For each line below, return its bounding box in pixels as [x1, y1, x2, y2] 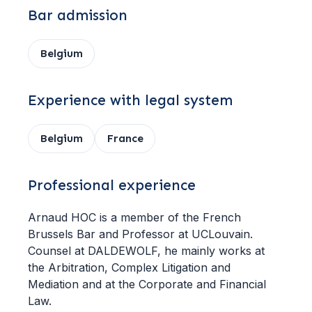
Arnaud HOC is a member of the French [28, 210, 241, 224]
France [107, 132, 143, 145]
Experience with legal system [28, 91, 233, 109]
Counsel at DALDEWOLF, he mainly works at [28, 244, 265, 258]
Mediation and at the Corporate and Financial [28, 277, 266, 291]
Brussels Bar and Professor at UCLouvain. [28, 227, 253, 241]
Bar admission [28, 6, 127, 24]
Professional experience [28, 176, 196, 194]
